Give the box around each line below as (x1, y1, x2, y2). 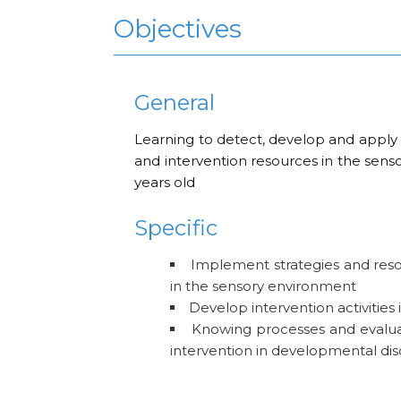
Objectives (114, 13, 242, 45)
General (134, 90, 216, 116)
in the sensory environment (170, 277, 357, 295)
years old (134, 174, 196, 192)
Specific (134, 215, 218, 242)
